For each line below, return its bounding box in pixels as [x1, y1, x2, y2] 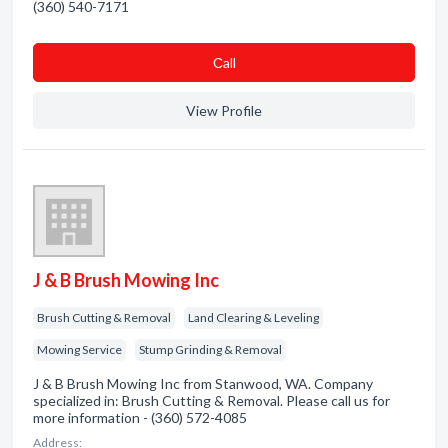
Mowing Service [37, 342, 122, 357]
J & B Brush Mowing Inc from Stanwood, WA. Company [33, 375, 373, 392]
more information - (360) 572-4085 [33, 409, 247, 426]
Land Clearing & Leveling [188, 310, 319, 325]
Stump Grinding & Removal [139, 342, 282, 357]
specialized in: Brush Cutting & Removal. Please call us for [33, 392, 390, 409]
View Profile [186, 102, 262, 119]
